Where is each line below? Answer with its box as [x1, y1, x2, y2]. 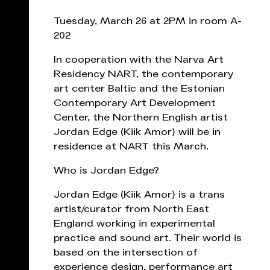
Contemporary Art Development [54, 97, 216, 109]
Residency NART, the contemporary [54, 68, 233, 80]
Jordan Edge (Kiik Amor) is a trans [54, 189, 225, 201]
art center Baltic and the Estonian [54, 83, 225, 95]
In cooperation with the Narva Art [54, 54, 224, 66]
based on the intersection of [54, 246, 198, 259]
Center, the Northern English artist [54, 111, 228, 124]
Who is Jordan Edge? [54, 165, 159, 177]
